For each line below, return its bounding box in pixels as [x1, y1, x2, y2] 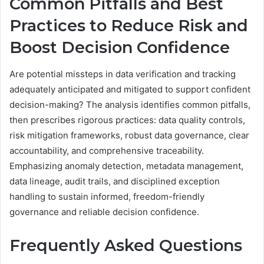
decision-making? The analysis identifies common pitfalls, [9, 98, 250, 110]
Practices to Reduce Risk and [9, 16, 248, 36]
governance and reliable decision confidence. [9, 206, 199, 217]
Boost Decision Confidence [9, 38, 230, 58]
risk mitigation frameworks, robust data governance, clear [9, 129, 249, 141]
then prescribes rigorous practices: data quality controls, [9, 114, 245, 126]
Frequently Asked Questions [9, 235, 242, 255]
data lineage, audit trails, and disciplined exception [9, 175, 220, 187]
